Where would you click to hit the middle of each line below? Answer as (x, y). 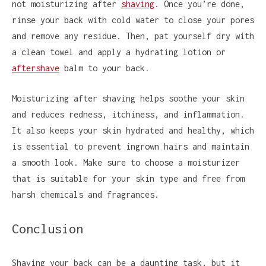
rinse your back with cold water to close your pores (133, 20)
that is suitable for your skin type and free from (128, 178)
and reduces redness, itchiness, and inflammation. (128, 114)
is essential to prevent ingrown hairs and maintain (131, 146)
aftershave (36, 68)
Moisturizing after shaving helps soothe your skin (128, 98)
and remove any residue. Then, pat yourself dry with (133, 36)
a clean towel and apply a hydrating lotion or (119, 52)
